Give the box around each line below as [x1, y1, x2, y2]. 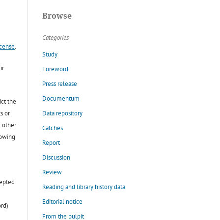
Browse [42, 10, 72, 21]
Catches [42, 123, 63, 132]
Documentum [42, 94, 80, 103]
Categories [42, 33, 69, 42]
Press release [42, 79, 77, 88]
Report [42, 138, 60, 147]
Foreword [42, 64, 68, 73]
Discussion [42, 153, 70, 162]
